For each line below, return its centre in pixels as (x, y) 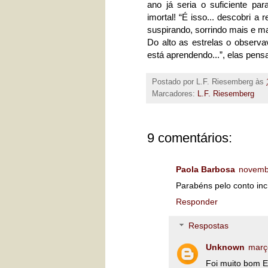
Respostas (209, 226)
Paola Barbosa (205, 170)
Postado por (174, 82)
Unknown (225, 247)
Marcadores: (175, 94)
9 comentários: (190, 138)
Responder (197, 202)
